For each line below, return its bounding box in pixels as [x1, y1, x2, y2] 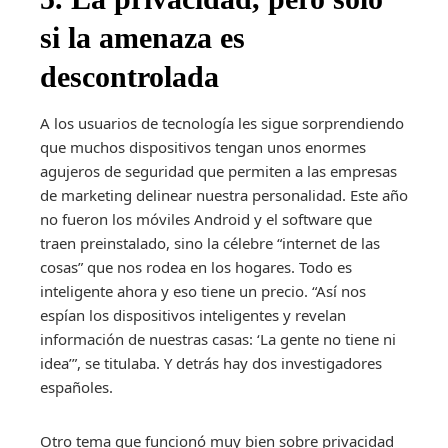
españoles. [40, 377, 113, 398]
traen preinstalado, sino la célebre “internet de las [40, 233, 380, 254]
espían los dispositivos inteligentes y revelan [40, 305, 346, 326]
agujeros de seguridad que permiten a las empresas [40, 161, 397, 182]
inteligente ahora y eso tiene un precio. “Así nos [40, 281, 366, 302]
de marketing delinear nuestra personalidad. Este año [40, 185, 408, 206]
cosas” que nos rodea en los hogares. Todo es [40, 257, 352, 278]
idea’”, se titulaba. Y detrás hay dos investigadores [40, 353, 382, 374]
